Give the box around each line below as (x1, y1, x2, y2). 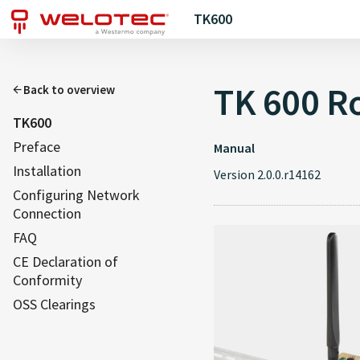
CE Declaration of (13, 252, 118, 271)
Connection (13, 204, 81, 223)
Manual (214, 140, 255, 156)
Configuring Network (13, 186, 140, 204)
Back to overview (23, 82, 115, 97)
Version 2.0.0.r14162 (214, 166, 321, 182)
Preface (13, 137, 60, 156)
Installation (13, 162, 81, 180)
